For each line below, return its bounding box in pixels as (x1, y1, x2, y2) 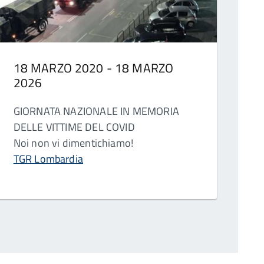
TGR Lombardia (13, 150, 83, 167)
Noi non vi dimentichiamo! (13, 134, 134, 151)
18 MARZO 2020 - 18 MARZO (13, 58, 174, 77)
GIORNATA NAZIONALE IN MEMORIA (13, 103, 179, 119)
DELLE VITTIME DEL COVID (13, 118, 135, 135)
